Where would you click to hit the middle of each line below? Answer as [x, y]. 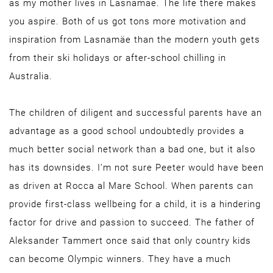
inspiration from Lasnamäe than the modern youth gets [135, 40]
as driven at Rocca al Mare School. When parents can [131, 186]
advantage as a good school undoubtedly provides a [127, 131]
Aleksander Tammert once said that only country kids [130, 241]
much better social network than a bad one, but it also [132, 149]
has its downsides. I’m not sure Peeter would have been [136, 168]
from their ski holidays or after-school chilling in [118, 58]
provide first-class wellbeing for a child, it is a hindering [135, 204]
